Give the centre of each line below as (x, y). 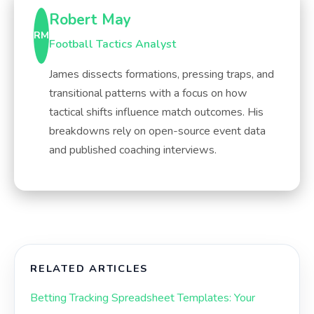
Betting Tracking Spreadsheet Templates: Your (143, 298)
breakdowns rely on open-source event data (157, 131)
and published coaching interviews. (133, 150)
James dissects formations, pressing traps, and (162, 75)
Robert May (90, 20)
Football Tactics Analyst (112, 45)
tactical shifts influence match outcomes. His (156, 112)
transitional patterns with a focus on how (148, 94)
